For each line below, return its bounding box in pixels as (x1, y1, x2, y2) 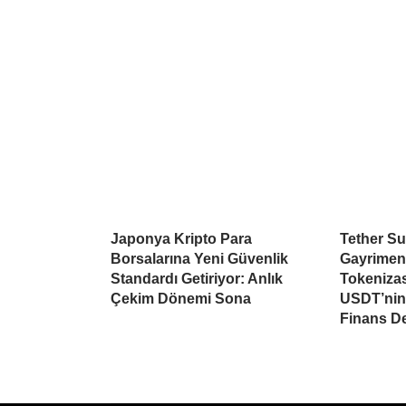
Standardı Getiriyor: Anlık (111, 271, 283, 287)
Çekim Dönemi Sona (111, 291, 251, 307)
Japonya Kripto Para (111, 231, 252, 247)
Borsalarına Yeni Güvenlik (111, 251, 288, 267)
